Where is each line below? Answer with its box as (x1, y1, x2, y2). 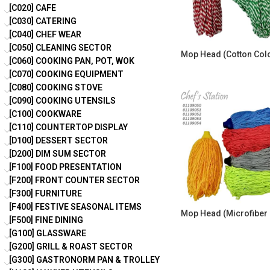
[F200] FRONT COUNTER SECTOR (9, 175, 140, 185)
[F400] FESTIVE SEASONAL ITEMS (9, 202, 142, 212)
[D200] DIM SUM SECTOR (9, 149, 106, 159)
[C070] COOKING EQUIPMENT (9, 69, 124, 79)
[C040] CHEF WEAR (9, 30, 81, 39)
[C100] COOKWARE (9, 109, 81, 119)
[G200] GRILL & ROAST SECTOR (9, 242, 133, 251)
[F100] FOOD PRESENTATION (9, 162, 122, 172)
